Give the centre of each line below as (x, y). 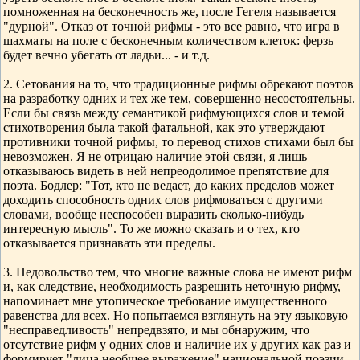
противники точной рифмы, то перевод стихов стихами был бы (178, 142)
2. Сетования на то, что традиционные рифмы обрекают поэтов (178, 84)
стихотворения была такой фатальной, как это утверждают (164, 127)
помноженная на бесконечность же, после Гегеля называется (170, 12)
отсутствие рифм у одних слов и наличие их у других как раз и (177, 344)
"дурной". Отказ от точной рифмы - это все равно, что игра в (172, 26)
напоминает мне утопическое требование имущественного (165, 301)
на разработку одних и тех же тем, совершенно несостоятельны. (179, 98)
